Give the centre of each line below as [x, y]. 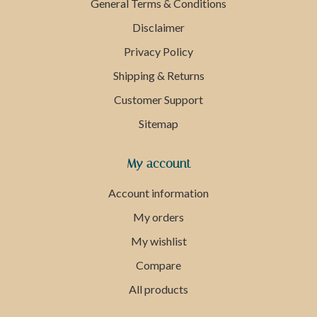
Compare [158, 265]
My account [158, 164]
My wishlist [158, 241]
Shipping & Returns [158, 76]
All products [158, 289]
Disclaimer [158, 28]
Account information [158, 193]
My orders [158, 217]
